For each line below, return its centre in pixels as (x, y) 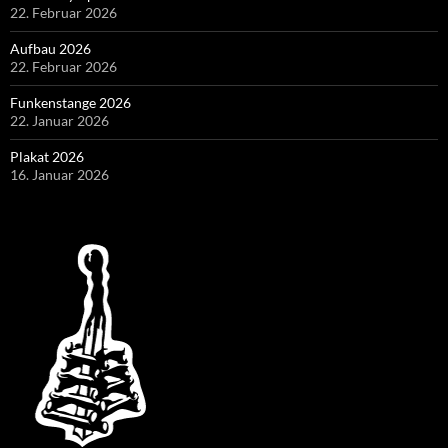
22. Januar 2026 (59, 120)
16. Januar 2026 (59, 174)
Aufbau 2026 (50, 48)
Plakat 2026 (47, 156)
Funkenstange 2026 (70, 102)
